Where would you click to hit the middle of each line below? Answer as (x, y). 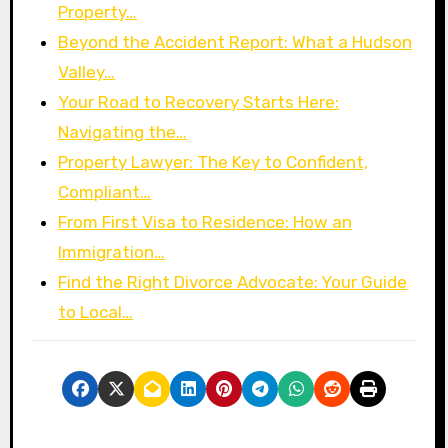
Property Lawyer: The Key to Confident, (213, 162)
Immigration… (112, 252)
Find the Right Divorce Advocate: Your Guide (233, 282)
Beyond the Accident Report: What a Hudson (235, 42)
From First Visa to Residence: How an (205, 222)
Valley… (87, 72)
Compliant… (105, 192)
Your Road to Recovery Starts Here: (199, 102)
